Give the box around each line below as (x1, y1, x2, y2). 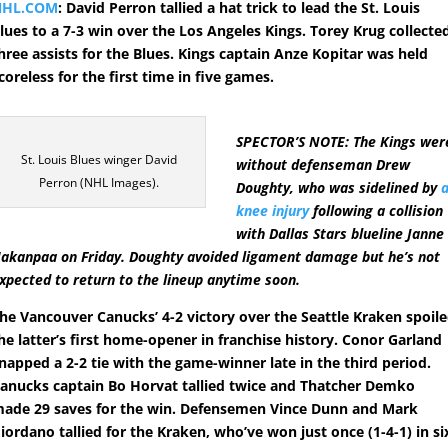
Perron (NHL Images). (38, 174, 159, 192)
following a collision (309, 201, 444, 221)
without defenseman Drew (236, 155, 411, 175)
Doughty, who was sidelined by (236, 178, 442, 198)
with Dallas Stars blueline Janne (236, 224, 445, 244)
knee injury (236, 201, 310, 221)
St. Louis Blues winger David (20, 151, 177, 169)
